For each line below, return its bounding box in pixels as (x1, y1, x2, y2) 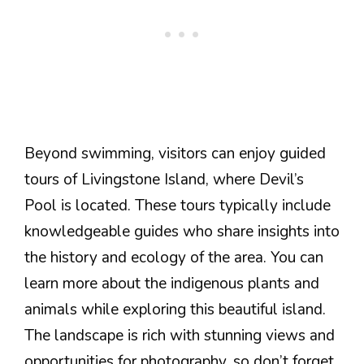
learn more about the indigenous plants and (24, 273, 319, 295)
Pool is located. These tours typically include (24, 195, 331, 217)
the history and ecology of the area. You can (24, 247, 323, 269)
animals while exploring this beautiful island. (24, 299, 326, 321)
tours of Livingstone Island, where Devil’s (24, 169, 304, 191)
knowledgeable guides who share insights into (24, 221, 340, 243)
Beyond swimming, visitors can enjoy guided (24, 143, 326, 165)
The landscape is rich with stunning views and (24, 325, 335, 347)
